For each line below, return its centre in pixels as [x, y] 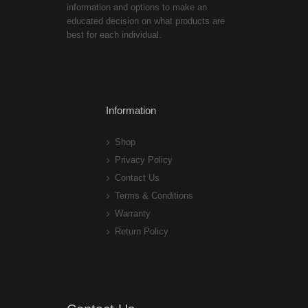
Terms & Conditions [154, 196]
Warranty [133, 214]
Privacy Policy [144, 160]
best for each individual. [114, 35]
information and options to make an [137, 8]
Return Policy [142, 232]
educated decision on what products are [146, 21]
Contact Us [137, 178]
